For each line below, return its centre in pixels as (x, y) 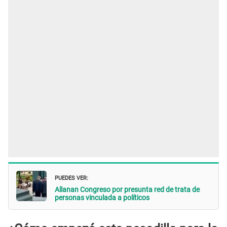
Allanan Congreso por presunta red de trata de (127, 190)
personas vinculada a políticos (102, 198)
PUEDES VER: (71, 177)
